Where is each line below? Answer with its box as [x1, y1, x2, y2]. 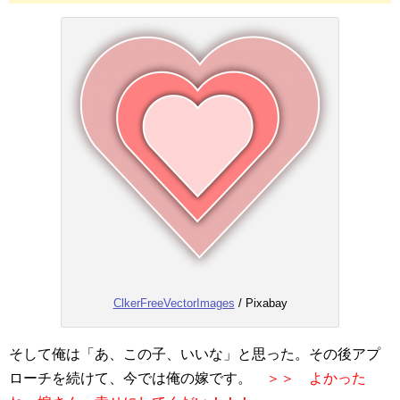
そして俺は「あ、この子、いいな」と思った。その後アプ [9, 346, 380, 362]
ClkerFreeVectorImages [112, 296, 235, 310]
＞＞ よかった [266, 370, 366, 386]
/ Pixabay [234, 296, 287, 310]
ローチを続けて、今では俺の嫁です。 [9, 370, 266, 386]
